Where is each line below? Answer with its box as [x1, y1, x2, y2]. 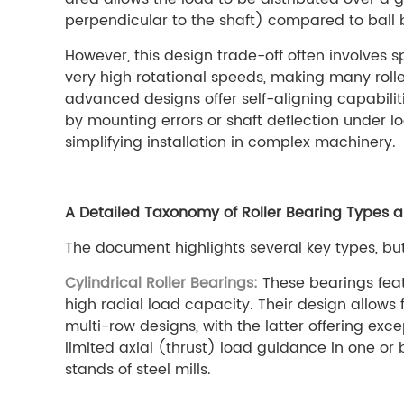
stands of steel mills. [65, 358, 211, 381]
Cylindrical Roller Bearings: [65, 271, 258, 295]
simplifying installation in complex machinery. [65, 131, 396, 154]
